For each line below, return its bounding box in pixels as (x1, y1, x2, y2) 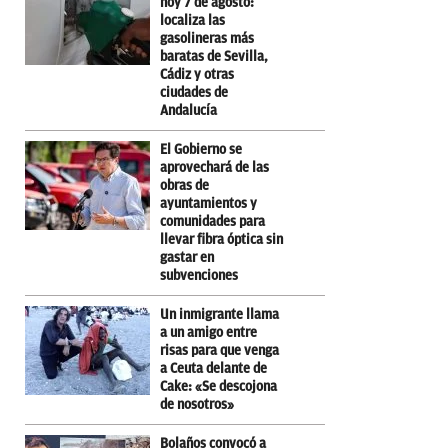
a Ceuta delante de (160, 360, 267, 376)
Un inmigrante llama (160, 306, 279, 322)
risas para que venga (160, 342, 279, 358)
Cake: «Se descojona (160, 378, 277, 394)
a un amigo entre (160, 324, 257, 340)
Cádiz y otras (160, 66, 234, 82)
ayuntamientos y (160, 195, 257, 211)
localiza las (160, 12, 225, 28)
